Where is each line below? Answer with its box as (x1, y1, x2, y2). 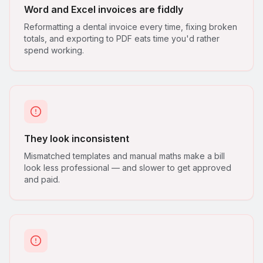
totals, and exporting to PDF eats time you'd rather (24, 33, 220, 43)
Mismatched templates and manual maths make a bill (24, 150, 225, 161)
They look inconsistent (24, 132, 129, 144)
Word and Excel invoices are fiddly (24, 3, 183, 15)
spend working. (24, 45, 84, 55)
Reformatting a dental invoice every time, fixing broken (24, 21, 237, 32)
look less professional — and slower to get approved (24, 162, 231, 173)
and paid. (24, 174, 60, 184)
